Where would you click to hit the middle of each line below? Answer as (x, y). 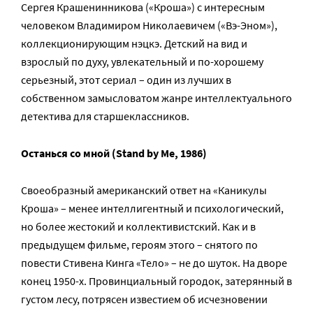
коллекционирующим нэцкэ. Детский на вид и (134, 43)
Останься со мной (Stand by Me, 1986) (114, 153)
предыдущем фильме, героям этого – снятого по (139, 245)
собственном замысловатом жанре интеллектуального (156, 98)
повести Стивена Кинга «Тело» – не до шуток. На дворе (154, 263)
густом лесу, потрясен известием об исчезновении (144, 299)
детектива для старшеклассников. (105, 116)
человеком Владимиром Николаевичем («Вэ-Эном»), (149, 25)
